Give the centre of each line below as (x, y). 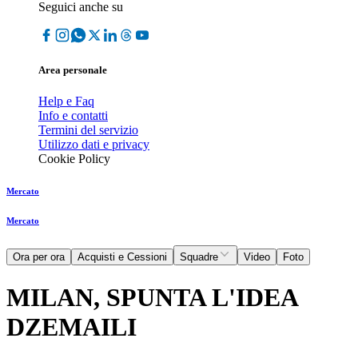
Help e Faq (66, 101)
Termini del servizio (88, 130)
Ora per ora (39, 257)
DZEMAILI (72, 326)
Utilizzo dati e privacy (94, 145)
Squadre (199, 257)
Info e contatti (73, 116)
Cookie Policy (74, 159)
